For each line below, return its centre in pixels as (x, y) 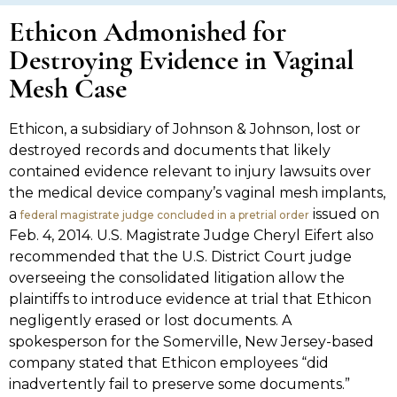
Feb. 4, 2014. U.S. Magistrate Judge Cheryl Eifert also (191, 236)
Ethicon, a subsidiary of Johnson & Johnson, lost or (184, 129)
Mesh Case (67, 91)
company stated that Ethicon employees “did (168, 363)
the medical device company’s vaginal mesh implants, (197, 193)
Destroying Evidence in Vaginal (181, 62)
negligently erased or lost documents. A (150, 321)
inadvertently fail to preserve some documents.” (179, 385)
